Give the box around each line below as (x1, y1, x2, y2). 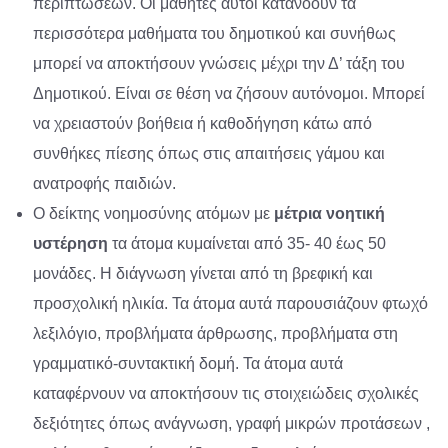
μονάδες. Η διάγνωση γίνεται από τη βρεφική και (33, 265, 374, 283)
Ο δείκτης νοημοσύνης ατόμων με (33, 205, 275, 223)
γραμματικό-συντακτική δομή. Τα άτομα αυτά (33, 355, 344, 373)
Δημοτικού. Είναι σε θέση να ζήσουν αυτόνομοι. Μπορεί (33, 85, 426, 103)
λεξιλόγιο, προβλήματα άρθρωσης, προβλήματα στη (33, 325, 399, 343)
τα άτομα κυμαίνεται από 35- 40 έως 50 (108, 235, 387, 253)
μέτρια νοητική (274, 205, 386, 223)
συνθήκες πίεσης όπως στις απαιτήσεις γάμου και (33, 145, 386, 163)
